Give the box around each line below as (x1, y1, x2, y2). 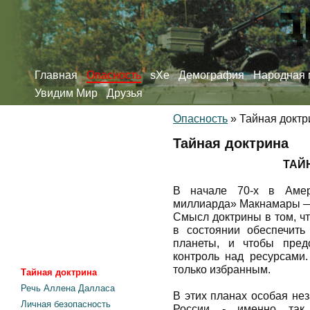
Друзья (107, 87, 143, 99)
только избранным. (173, 264, 271, 275)
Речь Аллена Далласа (21, 283, 115, 293)
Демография (179, 69, 244, 81)
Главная (35, 69, 77, 81)
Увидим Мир (35, 87, 98, 99)
